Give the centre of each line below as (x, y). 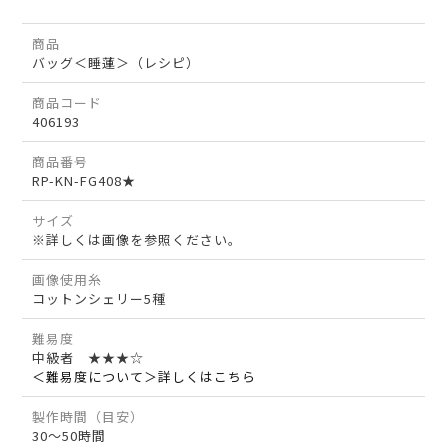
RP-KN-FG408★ (84, 181)
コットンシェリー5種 (99, 299)
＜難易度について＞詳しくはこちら (144, 377)
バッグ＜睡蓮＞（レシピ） (116, 63)
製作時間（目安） (88, 417)
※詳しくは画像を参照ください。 (137, 240)
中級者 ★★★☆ (88, 358)
